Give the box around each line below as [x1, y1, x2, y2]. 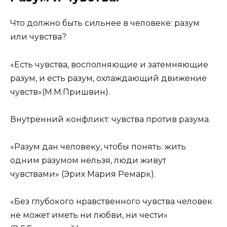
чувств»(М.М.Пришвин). [10, 87, 110, 97]
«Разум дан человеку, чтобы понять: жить [10, 141, 186, 152]
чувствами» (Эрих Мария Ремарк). [10, 169, 156, 179]
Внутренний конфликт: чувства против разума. [10, 114, 210, 124]
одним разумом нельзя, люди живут [10, 155, 166, 165]
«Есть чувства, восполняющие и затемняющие [10, 59, 208, 69]
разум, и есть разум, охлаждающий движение [10, 73, 207, 83]
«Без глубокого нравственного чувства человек [10, 197, 212, 207]
